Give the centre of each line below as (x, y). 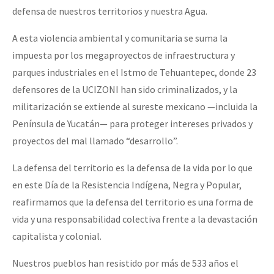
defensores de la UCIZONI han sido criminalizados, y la (125, 89)
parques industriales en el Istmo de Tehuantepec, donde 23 (134, 72)
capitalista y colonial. (57, 236)
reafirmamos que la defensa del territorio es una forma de (133, 202)
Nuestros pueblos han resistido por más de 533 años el (125, 263)
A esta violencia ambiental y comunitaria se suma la (120, 38)
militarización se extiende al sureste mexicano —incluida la (135, 106)
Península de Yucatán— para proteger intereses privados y (132, 123)
